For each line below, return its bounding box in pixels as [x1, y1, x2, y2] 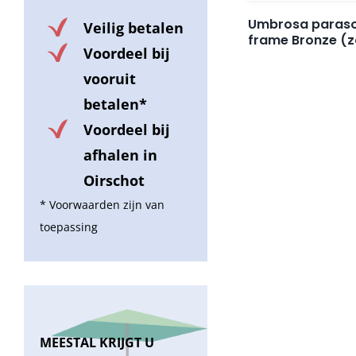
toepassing [40, 219, 98, 235]
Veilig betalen [83, 18, 184, 38]
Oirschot [83, 171, 145, 191]
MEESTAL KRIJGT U [40, 334, 154, 352]
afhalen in [83, 145, 157, 165]
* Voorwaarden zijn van [40, 197, 164, 213]
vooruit [83, 69, 136, 89]
